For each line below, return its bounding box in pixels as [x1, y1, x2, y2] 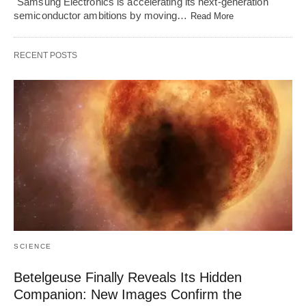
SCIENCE [14, 242, 52, 251]
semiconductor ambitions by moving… [14, 9, 191, 21]
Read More [190, 10, 234, 21]
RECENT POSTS [14, 50, 77, 60]
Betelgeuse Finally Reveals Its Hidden [14, 270, 242, 286]
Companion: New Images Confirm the [14, 287, 242, 303]
